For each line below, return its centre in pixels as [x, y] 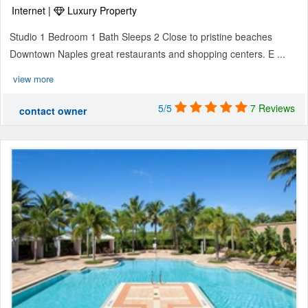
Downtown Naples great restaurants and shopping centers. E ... [147, 54]
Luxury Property [101, 11]
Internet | [33, 11]
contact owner [53, 111]
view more [33, 79]
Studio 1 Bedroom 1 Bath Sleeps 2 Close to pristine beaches [141, 37]
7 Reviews [273, 108]
